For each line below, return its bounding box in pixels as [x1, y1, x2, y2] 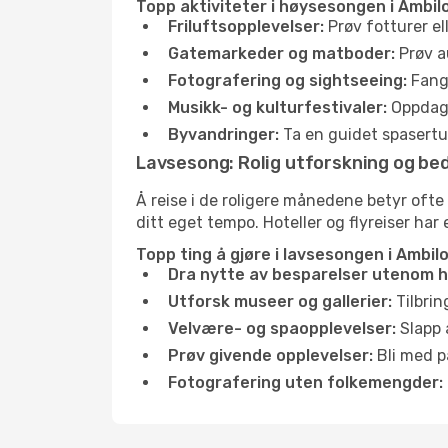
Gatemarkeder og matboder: [168, 44, 395, 63]
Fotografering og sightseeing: [168, 71, 407, 90]
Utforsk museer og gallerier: [168, 292, 392, 311]
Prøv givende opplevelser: [168, 346, 373, 365]
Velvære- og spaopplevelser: [168, 319, 396, 338]
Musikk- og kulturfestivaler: [168, 98, 387, 117]
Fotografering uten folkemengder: [168, 373, 443, 392]
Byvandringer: [168, 125, 279, 144]
